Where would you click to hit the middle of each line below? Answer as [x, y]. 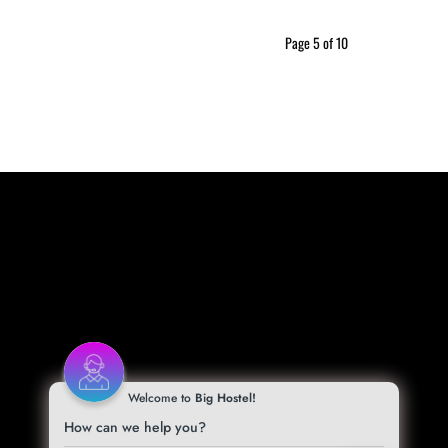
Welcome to [161, 398]
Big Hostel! [225, 398]
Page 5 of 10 [316, 42]
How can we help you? [135, 427]
